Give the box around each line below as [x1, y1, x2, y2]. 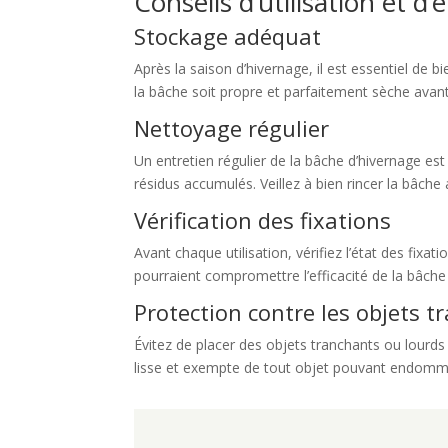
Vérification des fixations [134, 205, 392, 236]
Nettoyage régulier [134, 113, 330, 144]
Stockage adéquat [134, 21, 322, 52]
